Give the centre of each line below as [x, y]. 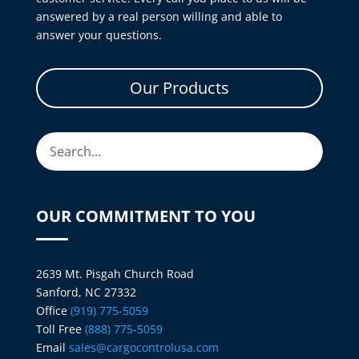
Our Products [179, 88]
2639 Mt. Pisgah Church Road [115, 273]
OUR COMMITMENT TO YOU [145, 216]
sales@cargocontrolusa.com [143, 347]
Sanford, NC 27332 [86, 292]
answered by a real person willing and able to [159, 16]
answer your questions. [99, 35]
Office [53, 310]
